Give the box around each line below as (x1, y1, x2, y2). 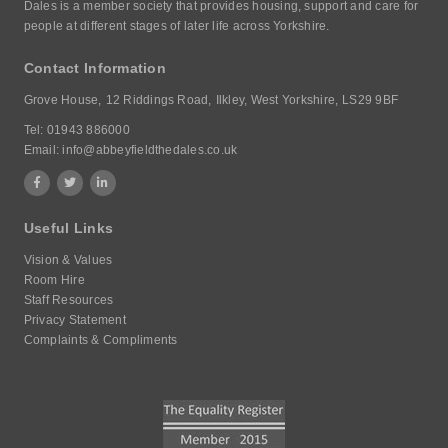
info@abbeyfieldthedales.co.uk (62, 143, 238, 157)
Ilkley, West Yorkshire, (215, 93, 339, 107)
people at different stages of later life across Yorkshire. (23, 19, 330, 33)
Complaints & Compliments (23, 333, 178, 347)
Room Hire (23, 273, 85, 287)
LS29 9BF (342, 93, 399, 107)
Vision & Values (23, 253, 113, 267)
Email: (23, 143, 63, 157)
